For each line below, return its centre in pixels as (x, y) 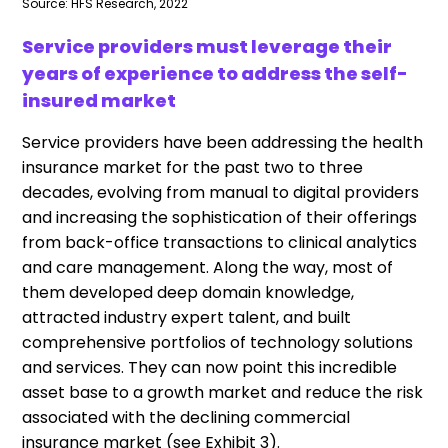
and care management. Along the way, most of (208, 267)
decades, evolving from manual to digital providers (221, 192)
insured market (99, 100)
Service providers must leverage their (207, 46)
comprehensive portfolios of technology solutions (218, 342)
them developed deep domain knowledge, (188, 292)
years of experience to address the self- (215, 73)
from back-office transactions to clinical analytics (220, 242)
